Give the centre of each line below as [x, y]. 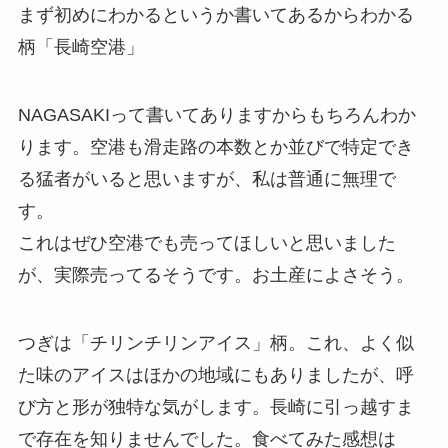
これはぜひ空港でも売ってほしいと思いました [206, 243]
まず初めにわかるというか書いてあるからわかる [215, 15]
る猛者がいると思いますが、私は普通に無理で [206, 179]
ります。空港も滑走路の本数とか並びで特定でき [215, 147]
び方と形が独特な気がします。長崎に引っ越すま [215, 407]
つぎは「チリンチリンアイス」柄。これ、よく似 [215, 343]
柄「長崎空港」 [80, 47]
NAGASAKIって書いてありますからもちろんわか [216, 115]
